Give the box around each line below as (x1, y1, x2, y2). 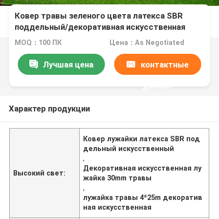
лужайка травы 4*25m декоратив (83, 193, 203, 201)
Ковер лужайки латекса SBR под (83, 134, 200, 143)
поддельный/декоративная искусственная (15, 22, 186, 32)
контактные (140, 59, 189, 69)
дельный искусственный (83, 144, 175, 153)
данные (142, 80, 173, 90)
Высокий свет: (13, 169, 66, 177)
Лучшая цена (43, 59, 93, 69)
